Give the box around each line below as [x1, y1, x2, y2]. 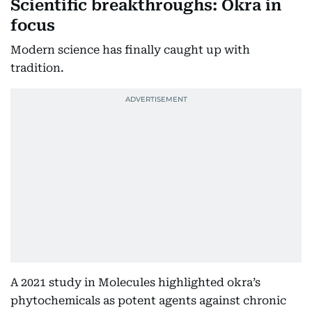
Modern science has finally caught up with [10, 43, 250, 56]
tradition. [10, 61, 64, 75]
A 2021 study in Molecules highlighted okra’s [10, 276, 260, 289]
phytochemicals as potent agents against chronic [10, 294, 286, 307]
